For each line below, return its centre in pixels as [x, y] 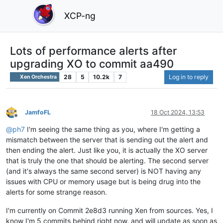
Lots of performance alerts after [93, 51]
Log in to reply [189, 77]
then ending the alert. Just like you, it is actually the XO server [107, 150]
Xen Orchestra [38, 77]
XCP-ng [80, 15]
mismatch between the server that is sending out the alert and [107, 139]
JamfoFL [38, 112]
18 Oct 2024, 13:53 [178, 112]
